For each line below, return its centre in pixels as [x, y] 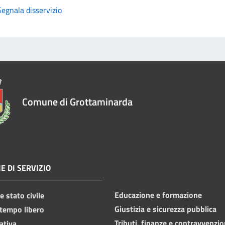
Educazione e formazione [158, 195]
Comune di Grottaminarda [77, 101]
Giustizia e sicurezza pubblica [165, 209]
